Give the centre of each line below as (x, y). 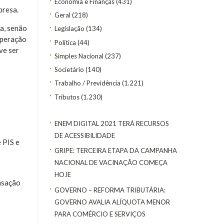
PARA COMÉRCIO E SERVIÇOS (100, 214)
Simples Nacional (79, 56)
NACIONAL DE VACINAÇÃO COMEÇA (111, 163)
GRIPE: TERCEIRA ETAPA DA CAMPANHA (116, 151)
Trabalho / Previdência (87, 83)
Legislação (69, 29)
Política (65, 42)
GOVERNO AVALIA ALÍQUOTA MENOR (112, 202)
